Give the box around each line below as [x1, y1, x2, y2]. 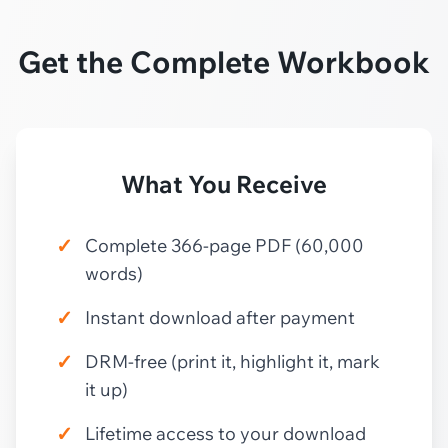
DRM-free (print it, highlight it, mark [85, 349, 380, 373]
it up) [85, 377, 128, 401]
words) [85, 261, 143, 285]
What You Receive [121, 168, 327, 199]
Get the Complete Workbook [18, 42, 430, 81]
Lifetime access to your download [85, 421, 366, 445]
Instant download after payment [85, 305, 355, 329]
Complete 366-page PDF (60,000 [85, 233, 364, 257]
